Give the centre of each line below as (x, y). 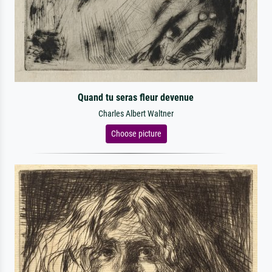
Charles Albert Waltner (136, 114)
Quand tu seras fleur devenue (136, 97)
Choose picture (136, 134)
